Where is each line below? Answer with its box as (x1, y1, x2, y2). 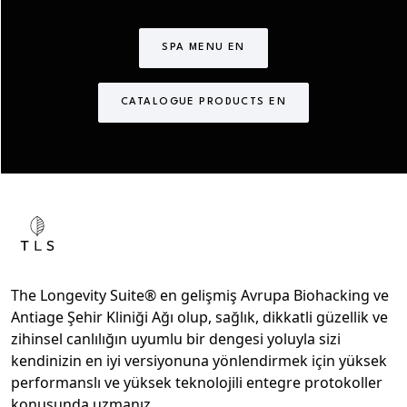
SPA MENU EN (162, 43, 245, 53)
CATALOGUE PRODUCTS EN (120, 97, 287, 107)
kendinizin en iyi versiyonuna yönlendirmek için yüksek (11, 351, 387, 371)
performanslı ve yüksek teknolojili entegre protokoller (11, 372, 382, 392)
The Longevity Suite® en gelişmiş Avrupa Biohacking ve (11, 285, 389, 305)
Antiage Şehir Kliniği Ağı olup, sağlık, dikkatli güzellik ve (11, 307, 388, 327)
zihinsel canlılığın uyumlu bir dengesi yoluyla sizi (11, 329, 341, 349)
